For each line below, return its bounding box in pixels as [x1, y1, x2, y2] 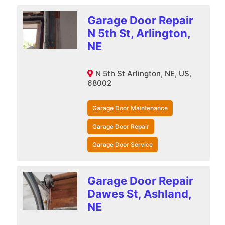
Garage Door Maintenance [92, 104, 168, 112]
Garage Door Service [92, 140, 153, 148]
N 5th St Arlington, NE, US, [95, 68, 191, 78]
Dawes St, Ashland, [87, 187, 191, 200]
